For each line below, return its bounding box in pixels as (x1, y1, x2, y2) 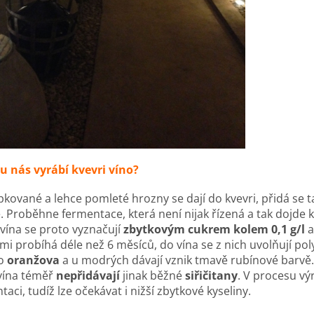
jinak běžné (120, 268, 185, 283)
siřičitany (185, 268, 238, 283)
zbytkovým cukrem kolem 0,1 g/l (123, 221, 305, 237)
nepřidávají (56, 268, 120, 283)
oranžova (7, 252, 60, 268)
